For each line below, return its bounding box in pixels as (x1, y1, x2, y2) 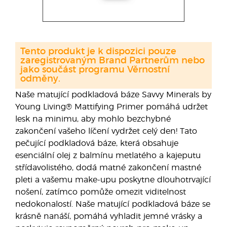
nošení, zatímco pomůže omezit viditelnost (15, 188, 186, 196)
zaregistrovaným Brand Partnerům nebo (20, 56, 205, 65)
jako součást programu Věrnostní (20, 65, 170, 74)
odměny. (20, 74, 60, 84)
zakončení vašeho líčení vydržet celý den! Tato (15, 127, 197, 135)
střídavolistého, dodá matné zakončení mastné (15, 164, 201, 172)
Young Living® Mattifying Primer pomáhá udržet (15, 103, 208, 111)
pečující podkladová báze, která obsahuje (15, 139, 178, 147)
